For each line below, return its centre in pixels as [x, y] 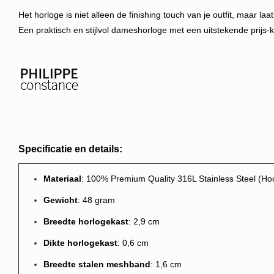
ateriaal [66, 179]
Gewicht [61, 200]
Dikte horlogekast [80, 243]
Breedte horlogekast [86, 221]
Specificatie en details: [70, 149]
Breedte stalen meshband [97, 264]
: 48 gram [96, 200]
